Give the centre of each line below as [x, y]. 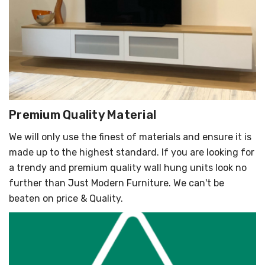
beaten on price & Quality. [66, 199]
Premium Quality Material [83, 115]
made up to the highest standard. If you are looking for [132, 153]
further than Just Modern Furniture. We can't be [117, 183]
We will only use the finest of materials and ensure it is [130, 137]
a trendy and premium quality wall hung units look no [128, 168]
